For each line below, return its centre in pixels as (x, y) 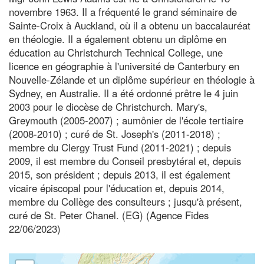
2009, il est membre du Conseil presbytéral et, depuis (125, 161)
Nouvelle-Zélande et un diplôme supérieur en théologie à (132, 79)
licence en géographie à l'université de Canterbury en (124, 66)
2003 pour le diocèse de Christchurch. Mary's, (108, 106)
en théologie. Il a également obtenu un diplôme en (118, 39)
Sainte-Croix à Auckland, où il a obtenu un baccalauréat (130, 25)
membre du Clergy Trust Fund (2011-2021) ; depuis (120, 147)
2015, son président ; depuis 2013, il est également (120, 174)
